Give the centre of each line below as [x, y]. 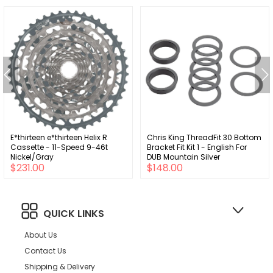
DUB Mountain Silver [183, 157]
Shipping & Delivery [60, 266]
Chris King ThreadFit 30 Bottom [204, 137]
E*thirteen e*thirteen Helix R [59, 137]
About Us [41, 235]
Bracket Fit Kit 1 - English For [197, 147]
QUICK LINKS [74, 213]
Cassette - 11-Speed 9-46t [59, 147]
